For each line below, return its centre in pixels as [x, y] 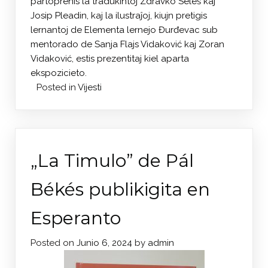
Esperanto [76, 218]
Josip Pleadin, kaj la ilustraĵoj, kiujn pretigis [119, 16]
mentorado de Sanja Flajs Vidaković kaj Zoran [127, 45]
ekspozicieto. [60, 73]
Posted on [54, 243]
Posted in [57, 88]
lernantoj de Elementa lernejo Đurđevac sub [124, 30]
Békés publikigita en [120, 190]
